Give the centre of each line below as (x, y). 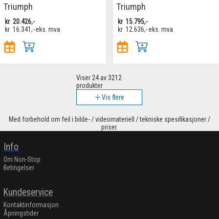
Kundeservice (28, 193)
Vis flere (113, 97)
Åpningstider (21, 213)
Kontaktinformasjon (31, 205)
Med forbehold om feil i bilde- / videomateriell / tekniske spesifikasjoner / (109, 119)
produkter (90, 85)
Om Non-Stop (22, 160)
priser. (109, 127)
